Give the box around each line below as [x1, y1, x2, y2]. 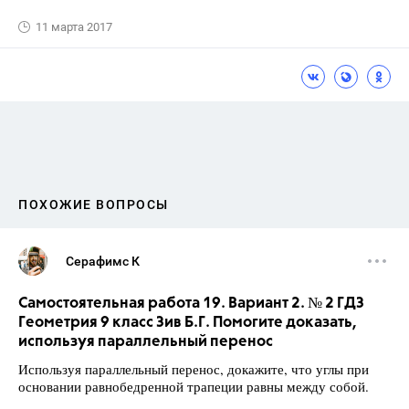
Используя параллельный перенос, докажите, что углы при [18, 360, 369, 378]
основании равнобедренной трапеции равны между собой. [18, 377, 369, 395]
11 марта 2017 [36, 20, 112, 34]
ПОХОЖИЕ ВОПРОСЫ [18, 197, 169, 212]
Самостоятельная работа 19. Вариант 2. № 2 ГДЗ [18, 296, 364, 311]
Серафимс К [66, 254, 140, 268]
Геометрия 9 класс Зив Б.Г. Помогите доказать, [18, 315, 357, 330]
